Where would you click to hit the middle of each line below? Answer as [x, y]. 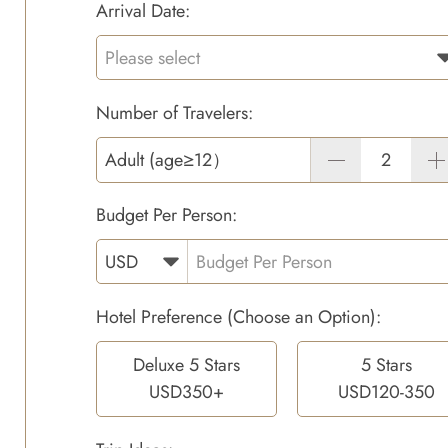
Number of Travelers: [174, 113]
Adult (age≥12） [167, 160]
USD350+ [186, 392]
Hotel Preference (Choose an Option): [238, 317]
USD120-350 [387, 392]
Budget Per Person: [166, 215]
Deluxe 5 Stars [186, 365]
